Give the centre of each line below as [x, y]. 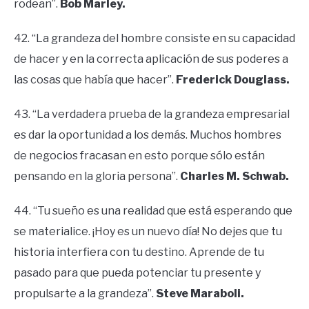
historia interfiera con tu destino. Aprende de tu [139, 252]
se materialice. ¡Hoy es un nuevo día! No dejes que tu [148, 231]
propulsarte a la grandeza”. [85, 293]
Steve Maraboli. [200, 293]
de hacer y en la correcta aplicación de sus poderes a [151, 59]
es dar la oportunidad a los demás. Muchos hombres [148, 134]
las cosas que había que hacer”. [95, 79]
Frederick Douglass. [233, 79]
